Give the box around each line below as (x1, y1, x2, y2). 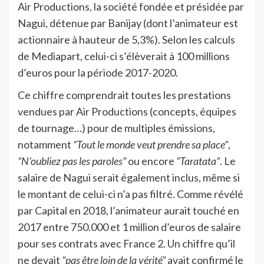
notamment (18, 137, 73, 151)
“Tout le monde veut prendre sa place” (73, 137, 228, 151)
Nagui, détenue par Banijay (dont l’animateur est (18, 16, 238, 29)
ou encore (126, 154, 176, 167)
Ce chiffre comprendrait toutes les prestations (18, 88, 231, 101)
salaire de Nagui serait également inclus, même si (18, 170, 240, 184)
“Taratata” (176, 154, 220, 167)
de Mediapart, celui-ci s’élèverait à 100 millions (18, 49, 230, 62)
